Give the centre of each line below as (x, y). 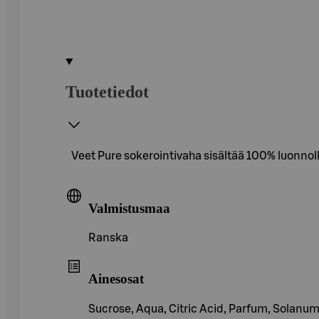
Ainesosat (116, 278)
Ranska (108, 238)
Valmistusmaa (129, 208)
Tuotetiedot (107, 91)
